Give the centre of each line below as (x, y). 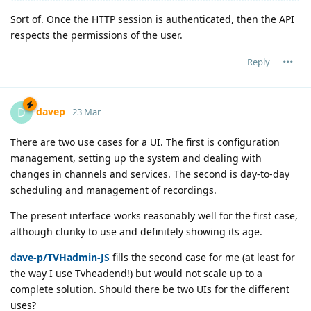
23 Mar (86, 111)
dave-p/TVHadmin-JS (60, 257)
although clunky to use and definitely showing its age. (136, 231)
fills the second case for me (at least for (202, 257)
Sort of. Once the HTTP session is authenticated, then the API (152, 19)
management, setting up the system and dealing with (136, 158)
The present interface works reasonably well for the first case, (154, 215)
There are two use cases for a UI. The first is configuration (145, 142)
